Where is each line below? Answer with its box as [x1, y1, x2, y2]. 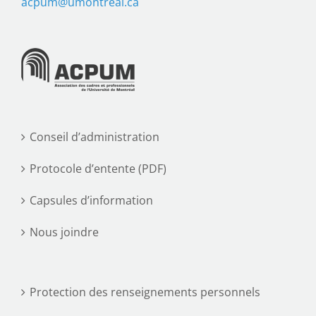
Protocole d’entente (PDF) [30, 160, 166, 176]
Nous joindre [30, 224, 99, 240]
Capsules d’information [30, 192, 153, 208]
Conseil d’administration [30, 128, 159, 145]
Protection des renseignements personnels [30, 284, 260, 300]
